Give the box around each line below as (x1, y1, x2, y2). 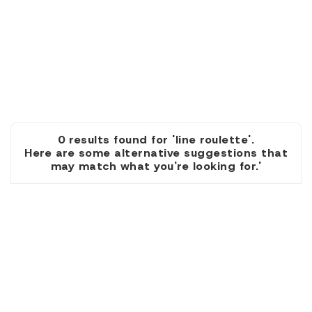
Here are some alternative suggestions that (24, 146, 288, 160)
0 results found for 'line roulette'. (58, 132, 254, 147)
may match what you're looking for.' (50, 159, 262, 173)
